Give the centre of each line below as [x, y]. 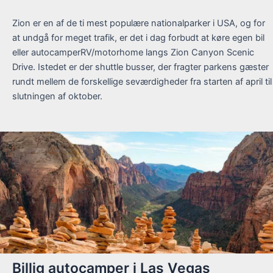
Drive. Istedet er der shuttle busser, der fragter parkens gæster [140, 67]
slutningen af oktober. [57, 97]
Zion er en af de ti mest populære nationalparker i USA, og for [139, 23]
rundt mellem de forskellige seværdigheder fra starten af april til [142, 82]
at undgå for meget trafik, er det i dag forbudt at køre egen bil [138, 38]
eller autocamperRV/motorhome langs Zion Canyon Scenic [133, 53]
